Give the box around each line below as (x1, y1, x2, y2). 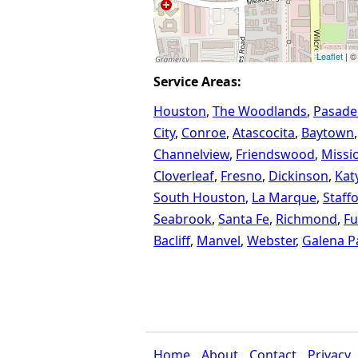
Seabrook (153, 210, 212, 228)
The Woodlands (213, 102, 307, 120)
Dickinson (268, 167, 328, 185)
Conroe (181, 124, 226, 141)
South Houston (153, 189, 245, 206)
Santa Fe (218, 210, 269, 228)
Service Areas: (153, 73, 241, 90)
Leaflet (316, 50, 343, 62)
